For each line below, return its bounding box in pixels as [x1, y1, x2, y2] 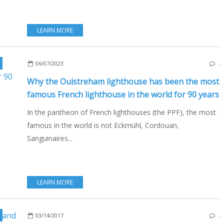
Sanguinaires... [27, 133, 72, 143]
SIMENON [90, 58, 116, 67]
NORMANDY [119, 58, 154, 67]
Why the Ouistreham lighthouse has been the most [27, 75, 219, 87]
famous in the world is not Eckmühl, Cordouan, [27, 120, 179, 130]
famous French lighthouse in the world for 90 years [27, 88, 219, 100]
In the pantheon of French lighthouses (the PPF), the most [27, 107, 216, 117]
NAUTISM [20, 58, 46, 67]
